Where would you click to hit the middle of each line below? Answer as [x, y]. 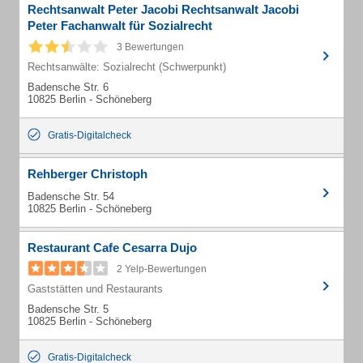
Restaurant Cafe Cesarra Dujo [112, 248]
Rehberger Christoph [88, 174]
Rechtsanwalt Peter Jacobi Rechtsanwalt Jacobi [163, 9]
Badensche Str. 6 [68, 87]
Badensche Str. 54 [71, 196]
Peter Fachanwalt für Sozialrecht [120, 26]
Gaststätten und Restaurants [95, 289]
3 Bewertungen [150, 47]
